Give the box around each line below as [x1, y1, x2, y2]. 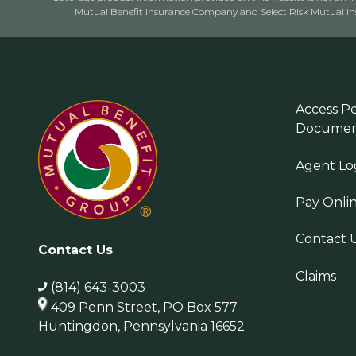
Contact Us [38, 242, 113, 258]
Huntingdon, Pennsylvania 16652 [38, 318, 245, 334]
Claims [296, 268, 337, 284]
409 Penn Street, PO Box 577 [51, 299, 238, 315]
